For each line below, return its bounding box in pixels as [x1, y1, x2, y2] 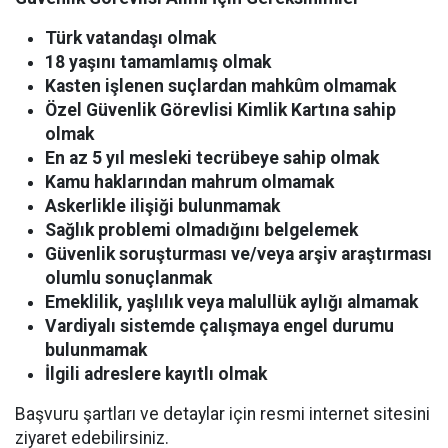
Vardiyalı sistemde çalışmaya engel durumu [45, 316, 394, 337]
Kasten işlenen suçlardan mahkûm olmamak [45, 76, 396, 97]
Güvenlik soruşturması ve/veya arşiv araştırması [45, 244, 432, 265]
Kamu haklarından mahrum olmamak [45, 172, 334, 193]
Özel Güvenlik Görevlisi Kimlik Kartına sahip [45, 100, 396, 121]
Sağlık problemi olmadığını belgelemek [45, 220, 358, 241]
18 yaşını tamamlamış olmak [45, 52, 271, 73]
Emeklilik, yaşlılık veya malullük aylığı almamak [45, 292, 418, 313]
